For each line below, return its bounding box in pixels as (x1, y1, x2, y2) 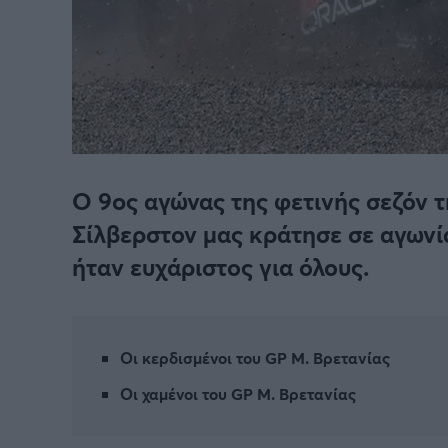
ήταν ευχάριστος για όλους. (72, 250, 369, 283)
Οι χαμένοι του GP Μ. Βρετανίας (120, 382, 356, 404)
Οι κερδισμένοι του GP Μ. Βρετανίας (120, 346, 390, 368)
